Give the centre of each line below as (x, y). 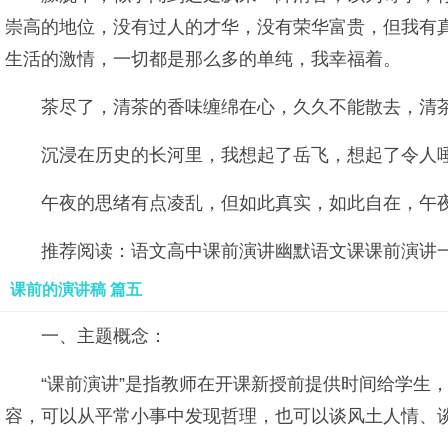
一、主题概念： (104, 336)
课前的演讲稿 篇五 (76, 289)
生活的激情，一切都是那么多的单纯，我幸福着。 (203, 59)
